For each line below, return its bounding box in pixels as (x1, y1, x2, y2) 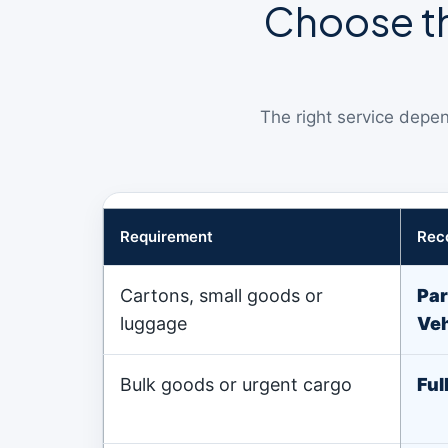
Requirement (120, 227, 213, 246)
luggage (120, 313, 187, 334)
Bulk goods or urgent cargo (120, 374, 352, 395)
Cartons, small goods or (120, 285, 323, 306)
